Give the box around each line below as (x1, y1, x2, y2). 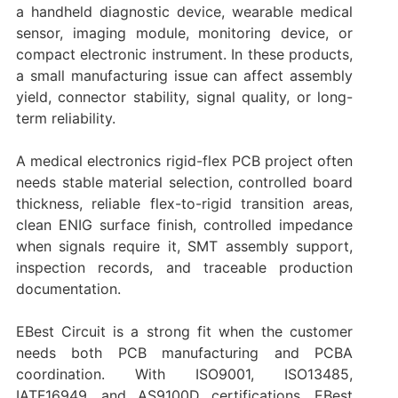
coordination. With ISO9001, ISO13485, (15, 364, 354, 383)
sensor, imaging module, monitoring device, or (15, 23, 354, 42)
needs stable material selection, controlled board (15, 172, 354, 191)
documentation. (15, 279, 121, 298)
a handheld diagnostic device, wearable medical (15, 2, 354, 20)
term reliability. (15, 108, 115, 127)
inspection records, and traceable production (15, 258, 354, 276)
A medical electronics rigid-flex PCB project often (15, 151, 354, 170)
